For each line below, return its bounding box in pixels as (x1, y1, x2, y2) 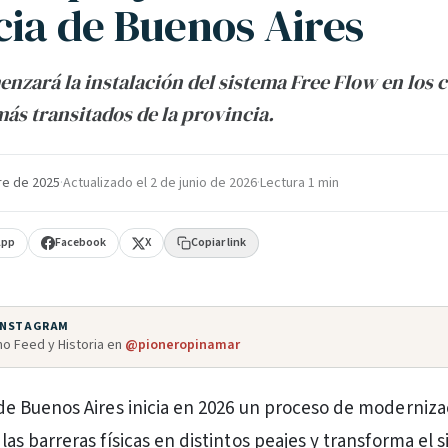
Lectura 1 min (260, 173, 339, 193)
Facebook (55, 234, 107, 251)
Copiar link (191, 234, 247, 251)
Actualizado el (63, 173, 150, 193)
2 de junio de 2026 (150, 173, 257, 193)
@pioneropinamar (125, 335, 240, 355)
